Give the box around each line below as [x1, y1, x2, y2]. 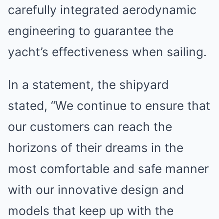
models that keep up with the [8, 203, 174, 218]
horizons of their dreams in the [8, 140, 183, 155]
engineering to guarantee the [8, 23, 174, 38]
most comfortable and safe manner [8, 161, 209, 176]
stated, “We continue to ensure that [8, 98, 210, 113]
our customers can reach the [8, 119, 172, 134]
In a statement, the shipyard [8, 77, 169, 92]
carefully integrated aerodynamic [8, 2, 197, 17]
